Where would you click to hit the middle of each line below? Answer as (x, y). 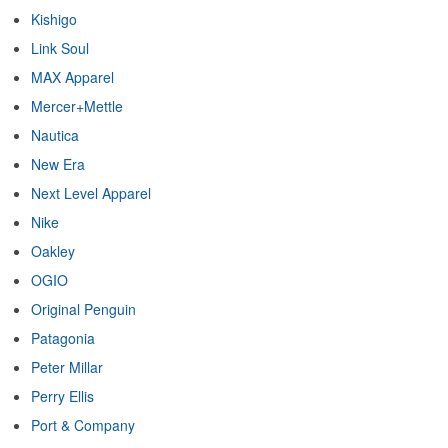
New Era (58, 163)
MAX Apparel (72, 76)
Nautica (55, 134)
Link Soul (60, 47)
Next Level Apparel (91, 192)
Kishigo (54, 18)
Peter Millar (67, 366)
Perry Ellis (62, 395)
